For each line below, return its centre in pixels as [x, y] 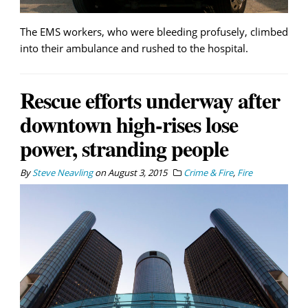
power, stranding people [124, 148]
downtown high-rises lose [129, 124]
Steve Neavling [63, 172]
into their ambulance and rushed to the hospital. [134, 48]
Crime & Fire [208, 172]
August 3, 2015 [137, 172]
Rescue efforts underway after [150, 100]
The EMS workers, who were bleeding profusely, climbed [154, 31]
